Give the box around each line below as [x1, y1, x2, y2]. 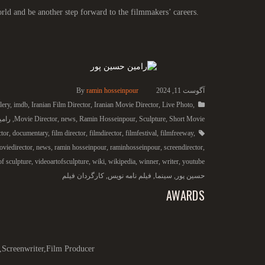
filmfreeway [160, 129, 193, 138]
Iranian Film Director [31, 101, 91, 109]
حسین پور [176, 172, 205, 180]
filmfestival [125, 129, 157, 138]
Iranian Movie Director [94, 101, 159, 109]
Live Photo [162, 101, 193, 109]
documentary [12, 129, 48, 138]
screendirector [164, 143, 203, 152]
